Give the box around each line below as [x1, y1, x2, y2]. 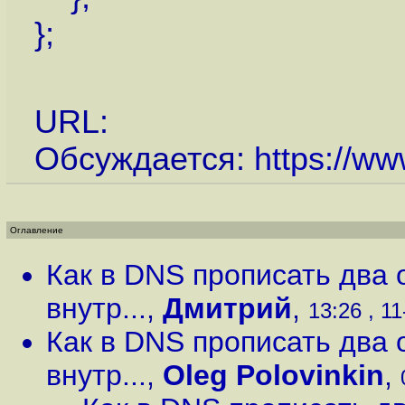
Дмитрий [163, 292, 292, 325]
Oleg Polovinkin [163, 359, 384, 391]
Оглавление [10, 225, 63, 235]
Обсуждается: [33, 140, 254, 177]
